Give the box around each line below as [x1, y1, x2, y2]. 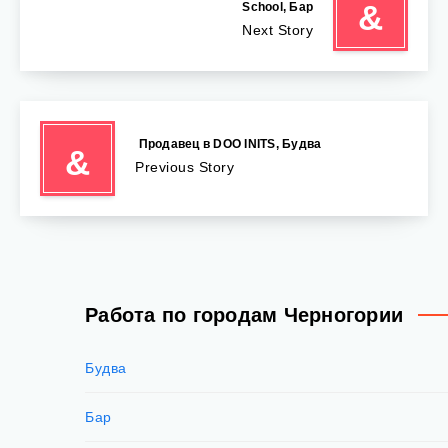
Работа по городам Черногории [85, 303, 403, 326]
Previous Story [135, 158, 234, 175]
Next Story [242, 22, 313, 39]
